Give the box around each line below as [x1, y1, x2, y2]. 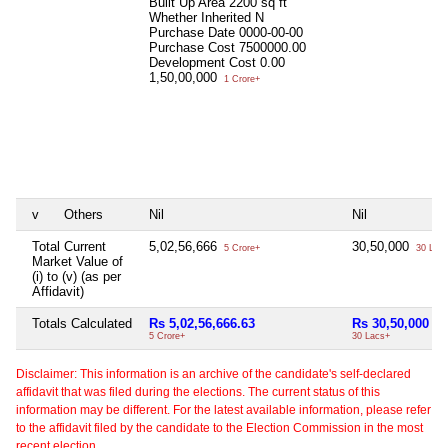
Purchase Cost [149, 39, 239, 55]
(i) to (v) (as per [32, 268, 121, 284]
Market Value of [32, 253, 123, 269]
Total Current [32, 238, 106, 254]
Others [64, 206, 103, 222]
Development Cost [149, 54, 256, 70]
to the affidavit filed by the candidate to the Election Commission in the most [16, 420, 423, 435]
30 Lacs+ [352, 330, 390, 341]
